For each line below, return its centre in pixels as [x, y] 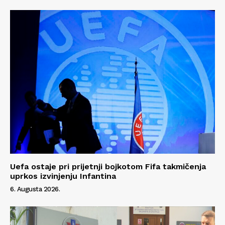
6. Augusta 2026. [35, 189]
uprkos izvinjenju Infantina [63, 176]
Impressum [35, 144]
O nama [29, 113]
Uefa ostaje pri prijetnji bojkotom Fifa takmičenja [108, 166]
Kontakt [29, 129]
